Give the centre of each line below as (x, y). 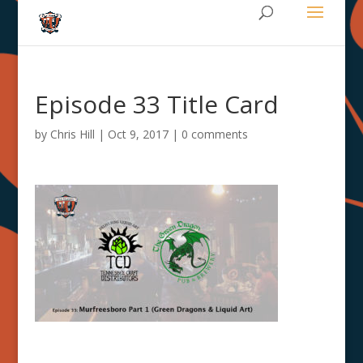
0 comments (214, 134)
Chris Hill (72, 134)
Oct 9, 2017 (138, 134)
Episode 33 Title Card (156, 104)
